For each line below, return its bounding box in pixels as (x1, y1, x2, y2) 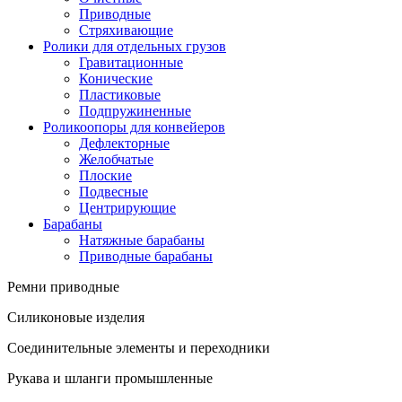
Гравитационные (79, 54, 183, 70)
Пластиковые (79, 86, 161, 102)
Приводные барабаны (79, 248, 213, 264)
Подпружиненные (79, 102, 191, 118)
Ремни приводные (7, 278, 119, 294)
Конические (79, 70, 153, 86)
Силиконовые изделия (7, 309, 144, 325)
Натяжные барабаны (79, 232, 205, 248)
